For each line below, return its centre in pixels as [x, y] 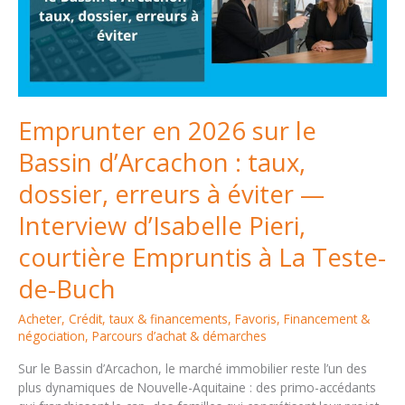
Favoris [256, 318]
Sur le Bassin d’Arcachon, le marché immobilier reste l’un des [193, 369]
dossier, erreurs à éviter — [171, 194]
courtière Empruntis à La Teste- [202, 258]
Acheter [40, 318]
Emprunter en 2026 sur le [167, 131]
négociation [52, 335]
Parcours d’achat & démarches [179, 335]
